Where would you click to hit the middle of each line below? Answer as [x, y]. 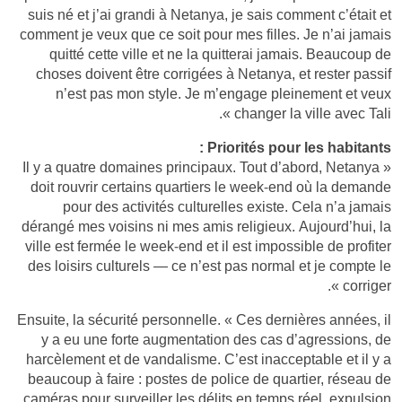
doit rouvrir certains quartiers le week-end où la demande [211, 186]
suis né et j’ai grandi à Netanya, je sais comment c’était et [210, 14]
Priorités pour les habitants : [299, 147]
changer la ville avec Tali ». [313, 113]
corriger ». [367, 285]
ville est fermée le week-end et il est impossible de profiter [208, 245]
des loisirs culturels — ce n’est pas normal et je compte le [210, 265]
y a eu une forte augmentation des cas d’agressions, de [216, 339]
